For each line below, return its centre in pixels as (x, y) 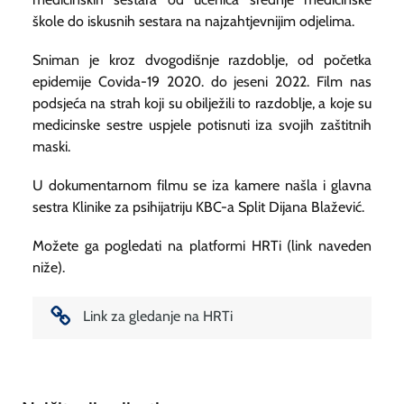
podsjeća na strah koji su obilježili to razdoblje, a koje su (202, 103)
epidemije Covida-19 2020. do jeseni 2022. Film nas (202, 81)
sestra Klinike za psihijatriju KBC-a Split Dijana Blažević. (198, 207)
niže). (49, 268)
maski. (51, 146)
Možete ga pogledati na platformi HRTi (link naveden (202, 246)
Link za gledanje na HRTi (157, 316)
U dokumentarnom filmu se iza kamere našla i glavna (202, 186)
